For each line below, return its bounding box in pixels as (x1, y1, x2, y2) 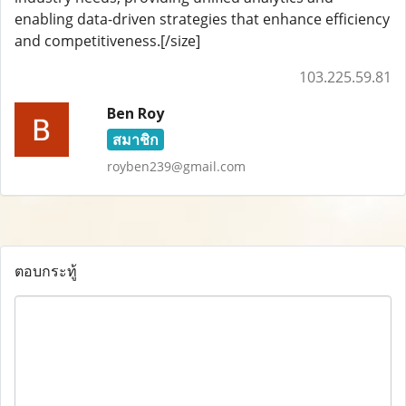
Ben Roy (106, 103, 164, 123)
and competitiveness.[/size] (14, 31, 200, 51)
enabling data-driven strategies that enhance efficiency (14, 9, 390, 29)
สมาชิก (111, 130, 159, 150)
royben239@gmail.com (106, 158, 246, 175)
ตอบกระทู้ (14, 261, 77, 281)
